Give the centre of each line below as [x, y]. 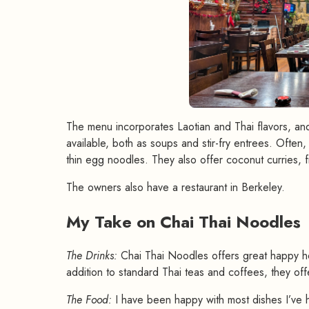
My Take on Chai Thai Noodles [186, 222]
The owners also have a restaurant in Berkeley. [176, 188]
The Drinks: [92, 256]
